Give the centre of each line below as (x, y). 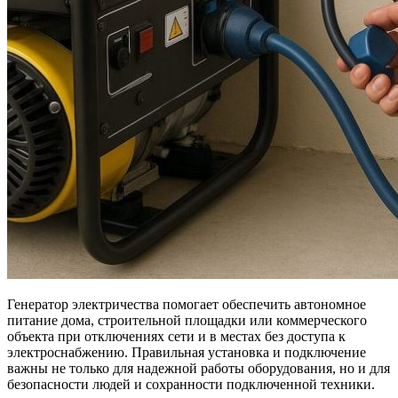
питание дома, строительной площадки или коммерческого (187, 320)
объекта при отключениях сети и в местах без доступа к (176, 336)
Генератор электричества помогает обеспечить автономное (187, 304)
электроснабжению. (69, 352)
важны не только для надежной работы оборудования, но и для (199, 368)
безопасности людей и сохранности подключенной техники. (191, 384)
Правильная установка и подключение (249, 352)
